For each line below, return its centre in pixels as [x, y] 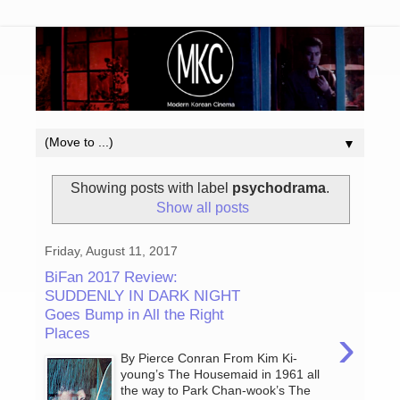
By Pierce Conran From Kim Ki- [209, 358]
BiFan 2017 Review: [111, 276]
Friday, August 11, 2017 [111, 251]
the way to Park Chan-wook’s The [216, 391]
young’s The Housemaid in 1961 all [221, 375]
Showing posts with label [151, 188]
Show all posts [203, 208]
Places [67, 333]
